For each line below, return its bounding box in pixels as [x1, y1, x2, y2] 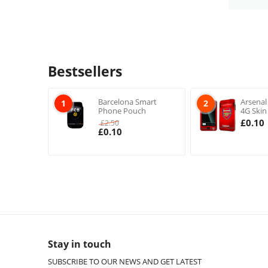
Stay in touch [48, 237, 111, 251]
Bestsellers [48, 62, 122, 81]
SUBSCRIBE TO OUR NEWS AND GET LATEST [48, 256, 202, 267]
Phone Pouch [98, 105, 146, 116]
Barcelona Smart [98, 96, 157, 107]
